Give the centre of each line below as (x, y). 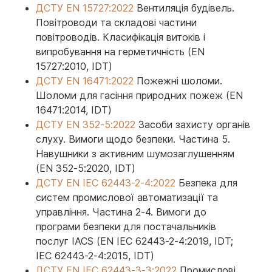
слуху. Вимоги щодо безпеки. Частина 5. (133, 139)
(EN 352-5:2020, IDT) (86, 168)
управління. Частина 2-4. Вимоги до (121, 212)
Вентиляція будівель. (184, 8)
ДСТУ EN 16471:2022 (85, 81)
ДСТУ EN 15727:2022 (85, 8)
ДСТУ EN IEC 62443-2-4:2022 (106, 183)
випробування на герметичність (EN (120, 52)
